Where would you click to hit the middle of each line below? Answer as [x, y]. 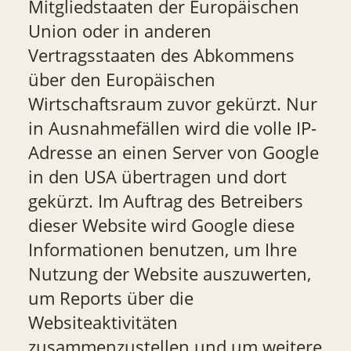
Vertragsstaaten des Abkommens [161, 55]
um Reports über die [110, 298]
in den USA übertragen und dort [157, 176]
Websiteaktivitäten [103, 322]
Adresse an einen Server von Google [173, 152]
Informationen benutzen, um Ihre [162, 249]
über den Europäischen [121, 79]
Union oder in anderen [119, 31]
